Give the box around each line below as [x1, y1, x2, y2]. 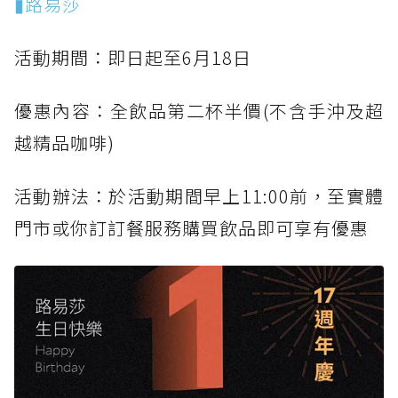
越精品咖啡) [14, 130, 115, 156]
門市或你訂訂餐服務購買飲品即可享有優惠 [14, 215, 369, 242]
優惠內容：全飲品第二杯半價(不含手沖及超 [14, 98, 384, 124]
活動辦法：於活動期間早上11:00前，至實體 [14, 183, 384, 210]
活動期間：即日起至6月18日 [14, 44, 251, 71]
